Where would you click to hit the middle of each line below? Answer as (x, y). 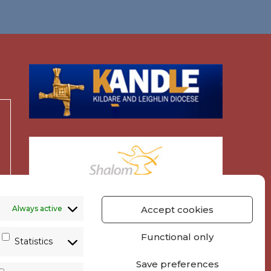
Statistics (33, 241)
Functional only (177, 237)
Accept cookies (177, 209)
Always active (37, 208)
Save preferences (177, 264)
